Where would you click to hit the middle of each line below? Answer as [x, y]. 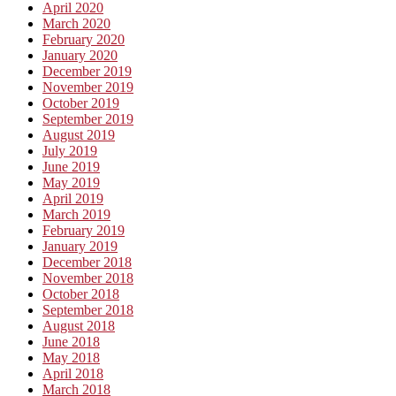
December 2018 [87, 262]
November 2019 [88, 87]
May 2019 [71, 182]
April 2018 [73, 373]
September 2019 [88, 118]
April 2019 [73, 198]
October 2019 [81, 103]
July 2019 [70, 150]
